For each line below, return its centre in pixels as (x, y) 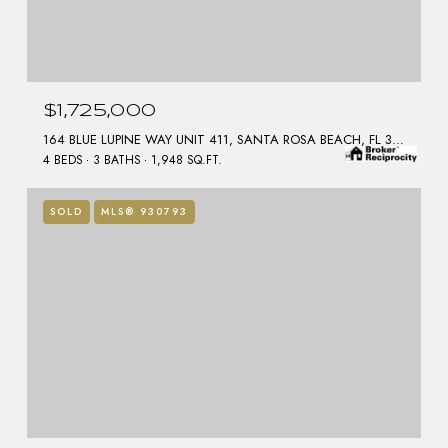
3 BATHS (117, 159)
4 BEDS (63, 159)
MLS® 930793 (144, 211)
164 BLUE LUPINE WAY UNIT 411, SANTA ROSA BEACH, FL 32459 (398, 139)
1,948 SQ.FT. (186, 159)
